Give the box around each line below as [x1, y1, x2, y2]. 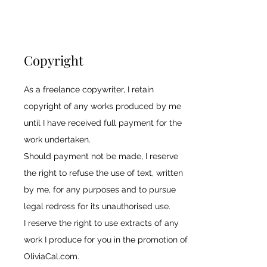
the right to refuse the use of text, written [24, 168, 183, 178]
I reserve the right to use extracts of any [24, 218, 179, 228]
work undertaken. [24, 135, 93, 144]
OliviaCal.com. [24, 252, 79, 261]
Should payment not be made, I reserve [24, 151, 178, 161]
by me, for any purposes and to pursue [24, 185, 176, 194]
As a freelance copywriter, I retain [24, 85, 154, 94]
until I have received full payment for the [24, 118, 182, 128]
